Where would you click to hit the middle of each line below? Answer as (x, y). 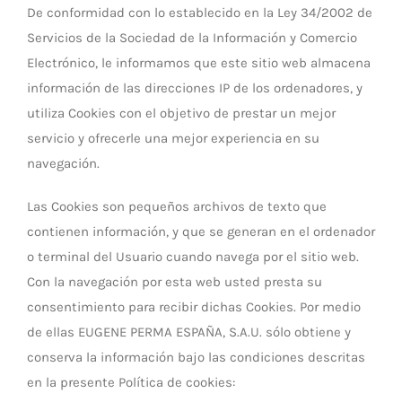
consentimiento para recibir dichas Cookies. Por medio (194, 307)
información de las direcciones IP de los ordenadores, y (195, 88)
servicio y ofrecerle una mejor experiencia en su (173, 138)
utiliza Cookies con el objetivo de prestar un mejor (181, 113)
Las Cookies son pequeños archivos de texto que (177, 206)
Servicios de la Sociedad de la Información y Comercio (192, 38)
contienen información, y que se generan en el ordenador (201, 232)
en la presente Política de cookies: (131, 382)
